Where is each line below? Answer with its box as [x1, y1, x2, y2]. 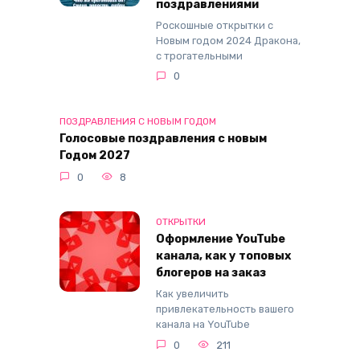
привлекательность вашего [156, 303, 294, 316]
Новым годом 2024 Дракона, [156, 34, 301, 47]
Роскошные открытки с [156, 18, 273, 31]
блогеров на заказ [156, 266, 266, 280]
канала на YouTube [156, 318, 250, 331]
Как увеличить [156, 288, 229, 301]
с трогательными [156, 49, 243, 62]
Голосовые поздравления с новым [59, 132, 267, 146]
